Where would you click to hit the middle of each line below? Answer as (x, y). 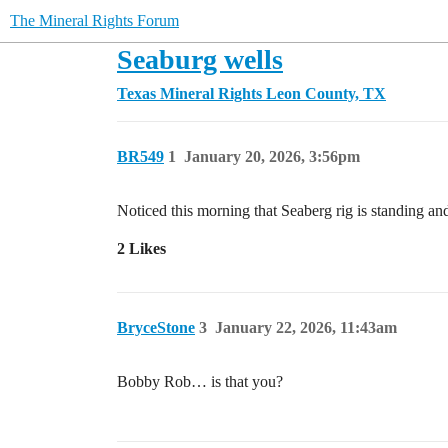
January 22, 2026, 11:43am (306, 327)
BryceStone (156, 327)
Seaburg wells (200, 59)
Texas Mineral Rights (189, 93)
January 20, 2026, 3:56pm (272, 156)
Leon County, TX (326, 93)
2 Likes (141, 248)
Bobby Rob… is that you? (200, 381)
